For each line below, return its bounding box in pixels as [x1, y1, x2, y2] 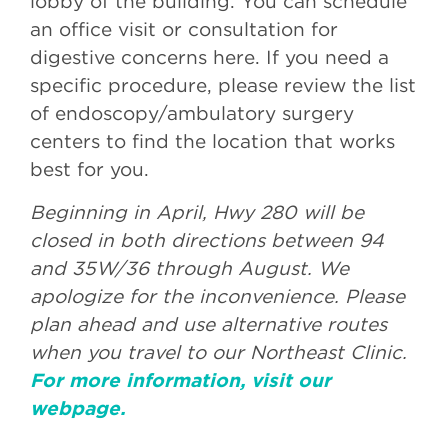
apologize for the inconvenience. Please [30, 284, 405, 308]
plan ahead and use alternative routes [30, 312, 387, 336]
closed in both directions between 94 [30, 228, 384, 252]
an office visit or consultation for [30, 17, 338, 41]
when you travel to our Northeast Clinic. [30, 340, 407, 364]
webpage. [30, 396, 125, 420]
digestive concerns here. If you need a [30, 45, 389, 69]
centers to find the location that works [30, 129, 395, 153]
